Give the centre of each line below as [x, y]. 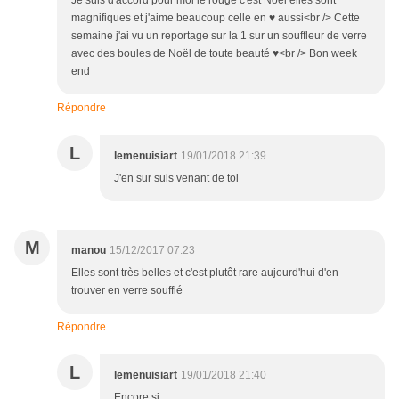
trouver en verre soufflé [127, 291]
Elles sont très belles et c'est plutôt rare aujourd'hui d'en [205, 273]
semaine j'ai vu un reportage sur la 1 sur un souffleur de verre [219, 36]
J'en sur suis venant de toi [176, 179]
